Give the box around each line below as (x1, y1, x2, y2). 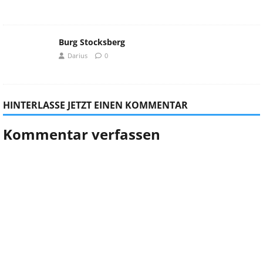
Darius (68, 51, 87, 60)
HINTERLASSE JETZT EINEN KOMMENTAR (3, 99, 188, 112)
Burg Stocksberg (59, 36, 125, 48)
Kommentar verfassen (3, 124, 160, 144)
